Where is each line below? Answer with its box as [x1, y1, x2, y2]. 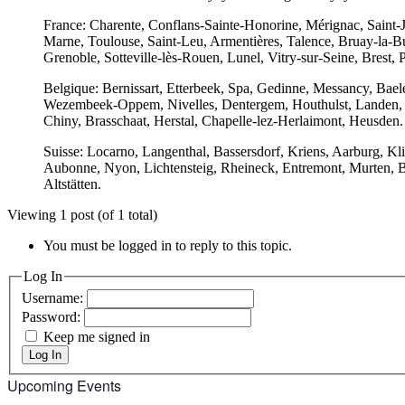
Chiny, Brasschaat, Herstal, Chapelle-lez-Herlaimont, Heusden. [43, 112, 403, 128]
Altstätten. [43, 175, 101, 192]
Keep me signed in [43, 329, 150, 345]
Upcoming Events [7, 375, 121, 397]
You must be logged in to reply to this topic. [43, 237, 292, 253]
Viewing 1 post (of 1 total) [7, 206, 157, 222]
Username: [22, 290, 87, 306]
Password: [22, 309, 84, 325]
